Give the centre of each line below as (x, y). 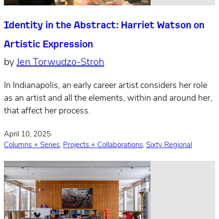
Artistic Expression (48, 44)
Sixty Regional (169, 145)
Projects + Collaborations (103, 145)
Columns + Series (32, 145)
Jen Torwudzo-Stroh (60, 63)
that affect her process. (47, 111)
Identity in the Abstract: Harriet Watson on (104, 25)
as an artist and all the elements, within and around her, (108, 99)
